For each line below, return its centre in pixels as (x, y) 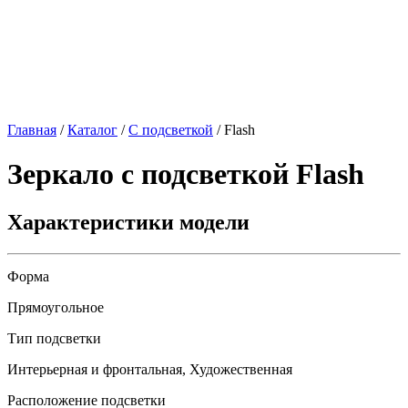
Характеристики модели (128, 223)
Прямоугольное (56, 308)
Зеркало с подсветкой (152, 173)
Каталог (92, 129)
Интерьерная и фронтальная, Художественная (150, 370)
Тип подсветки (54, 339)
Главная (32, 129)
